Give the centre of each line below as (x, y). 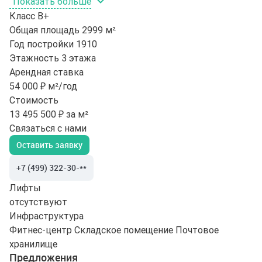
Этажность (34, 58)
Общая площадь (44, 30)
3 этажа (79, 58)
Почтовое (197, 230)
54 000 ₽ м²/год (43, 86)
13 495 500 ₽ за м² (49, 114)
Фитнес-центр (41, 230)
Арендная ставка (46, 72)
